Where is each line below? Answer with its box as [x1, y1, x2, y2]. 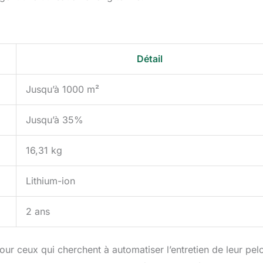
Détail [137, 53, 163, 65]
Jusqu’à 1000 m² [26, 83, 99, 96]
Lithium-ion [26, 175, 75, 187]
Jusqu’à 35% [26, 114, 83, 126]
